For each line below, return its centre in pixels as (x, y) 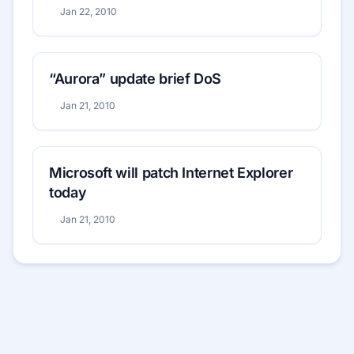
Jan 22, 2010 (88, 12)
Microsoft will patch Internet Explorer (171, 173)
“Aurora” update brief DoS (135, 79)
